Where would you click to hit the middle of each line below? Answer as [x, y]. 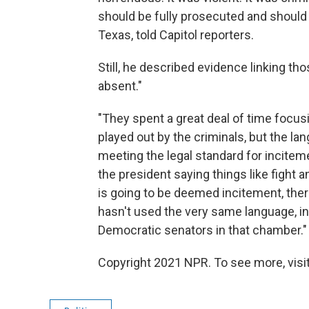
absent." [120, 86]
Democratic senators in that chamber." [202, 230]
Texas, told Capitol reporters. [176, 35]
